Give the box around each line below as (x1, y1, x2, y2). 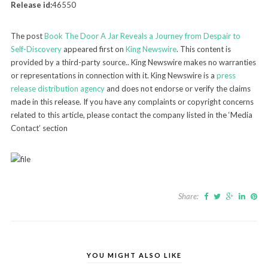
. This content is (176, 44, 231, 54)
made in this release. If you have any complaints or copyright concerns (10, 96, 254, 106)
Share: (178, 191, 201, 201)
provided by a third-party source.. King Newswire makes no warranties (10, 57, 256, 67)
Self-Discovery (10, 44, 62, 54)
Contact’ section (10, 123, 68, 133)
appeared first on (61, 44, 126, 54)
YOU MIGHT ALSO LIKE (86, 251, 182, 259)
